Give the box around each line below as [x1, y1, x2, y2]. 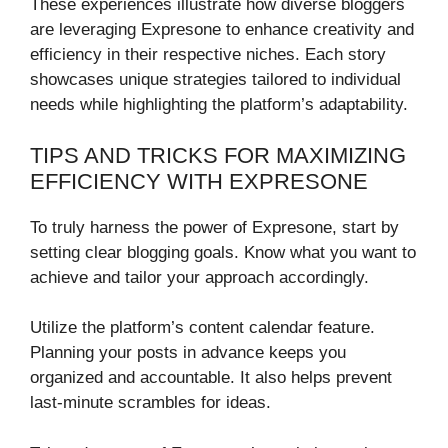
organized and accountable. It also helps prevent [30, 368, 392, 388]
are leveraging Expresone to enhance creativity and [30, 20, 414, 40]
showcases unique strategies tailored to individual [30, 70, 401, 90]
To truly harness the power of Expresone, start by [30, 217, 399, 237]
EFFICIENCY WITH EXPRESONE [30, 168, 368, 194]
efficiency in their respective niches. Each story [30, 45, 386, 65]
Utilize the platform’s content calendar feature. [30, 318, 375, 338]
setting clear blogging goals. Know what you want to [30, 242, 416, 262]
